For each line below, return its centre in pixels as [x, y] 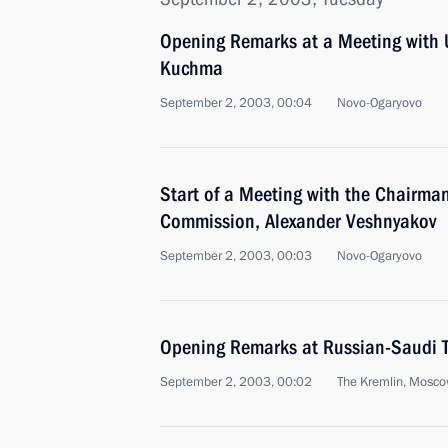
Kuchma [191, 68]
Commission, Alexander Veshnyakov [298, 221]
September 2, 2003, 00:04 [236, 103]
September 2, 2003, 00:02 [236, 382]
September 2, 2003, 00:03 [236, 256]
